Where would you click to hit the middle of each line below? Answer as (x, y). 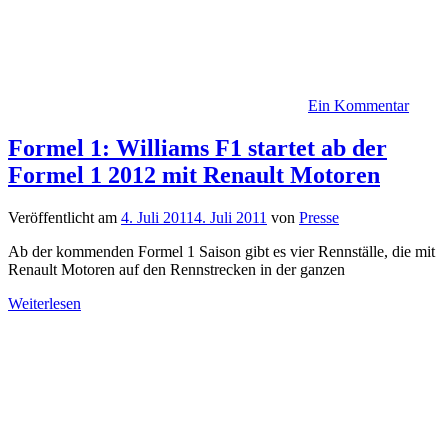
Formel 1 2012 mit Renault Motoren (194, 175)
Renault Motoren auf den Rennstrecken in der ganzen (176, 270)
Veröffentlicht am (64, 218)
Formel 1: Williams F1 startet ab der (197, 148)
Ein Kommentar (358, 106)
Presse (319, 218)
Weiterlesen (44, 304)
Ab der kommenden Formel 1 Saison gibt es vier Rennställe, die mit (221, 252)
